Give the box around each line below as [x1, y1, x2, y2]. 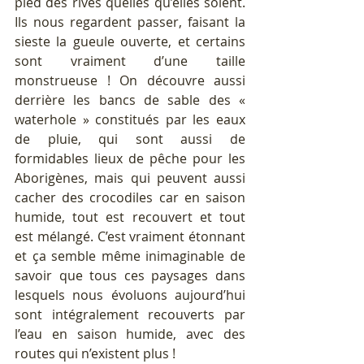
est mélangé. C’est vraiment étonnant [15, 227, 245, 246]
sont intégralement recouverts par [15, 305, 245, 324]
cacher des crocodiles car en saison [15, 188, 245, 207]
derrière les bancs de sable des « [15, 91, 245, 110]
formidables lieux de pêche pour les [15, 149, 245, 168]
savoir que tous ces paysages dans [15, 266, 245, 285]
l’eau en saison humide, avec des [15, 325, 245, 344]
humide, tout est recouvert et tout [15, 208, 245, 227]
